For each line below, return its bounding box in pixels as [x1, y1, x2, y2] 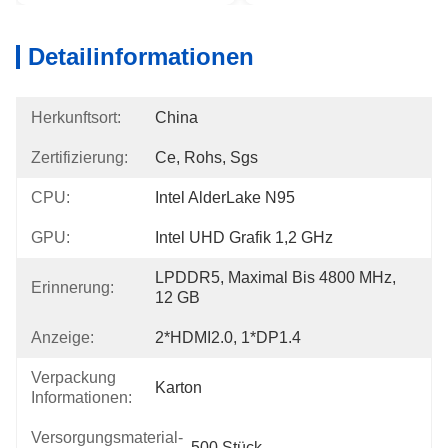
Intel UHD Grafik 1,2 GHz [155, 229, 333, 246]
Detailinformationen [28, 43, 254, 70]
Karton [155, 379, 202, 396]
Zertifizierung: [31, 149, 128, 166]
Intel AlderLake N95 [155, 189, 295, 206]
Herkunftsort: [31, 109, 121, 126]
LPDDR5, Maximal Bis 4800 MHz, [155, 269, 396, 286]
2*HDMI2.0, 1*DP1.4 [155, 329, 301, 346]
